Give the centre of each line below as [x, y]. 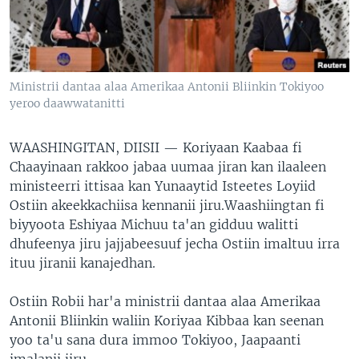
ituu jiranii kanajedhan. [83, 262]
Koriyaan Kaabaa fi [242, 147]
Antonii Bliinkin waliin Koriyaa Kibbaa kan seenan [167, 320]
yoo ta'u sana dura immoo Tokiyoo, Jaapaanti [155, 339]
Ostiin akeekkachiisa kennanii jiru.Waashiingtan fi [167, 205]
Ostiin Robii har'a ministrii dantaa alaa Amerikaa [165, 301]
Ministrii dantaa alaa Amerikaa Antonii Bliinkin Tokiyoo [167, 86]
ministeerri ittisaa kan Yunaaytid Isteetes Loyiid [163, 186]
